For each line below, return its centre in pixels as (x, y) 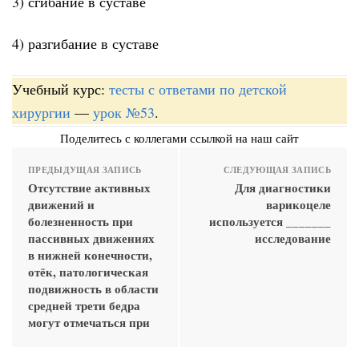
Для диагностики (283, 187)
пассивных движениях (91, 238)
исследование (293, 238)
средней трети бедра (84, 305)
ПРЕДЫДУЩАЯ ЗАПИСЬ (85, 169)
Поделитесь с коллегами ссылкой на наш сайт (179, 137)
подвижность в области (93, 288)
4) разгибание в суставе (85, 44)
